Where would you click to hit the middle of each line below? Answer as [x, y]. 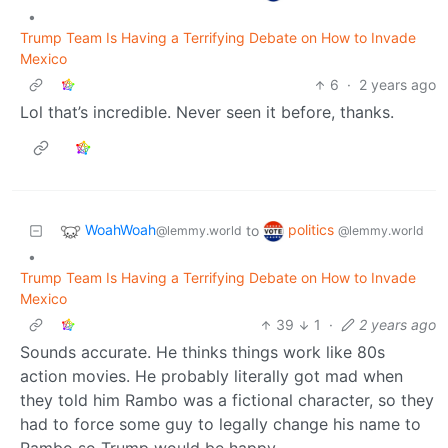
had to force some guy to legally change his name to [220, 424]
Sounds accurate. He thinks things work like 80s [202, 352]
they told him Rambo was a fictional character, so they [227, 400]
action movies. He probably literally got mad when [211, 376]
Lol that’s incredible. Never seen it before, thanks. [207, 112]
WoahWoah [120, 230]
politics [313, 230]
